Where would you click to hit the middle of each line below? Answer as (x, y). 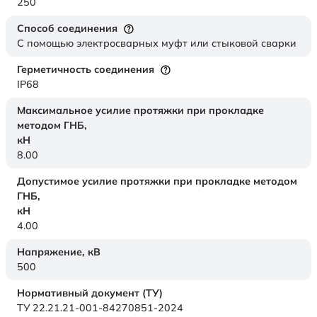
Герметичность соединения (86, 70)
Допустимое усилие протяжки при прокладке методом (157, 181)
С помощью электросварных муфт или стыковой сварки (157, 44)
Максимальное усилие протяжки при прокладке (140, 111)
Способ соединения (67, 29)
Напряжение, (52, 252)
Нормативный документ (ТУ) (90, 293)
